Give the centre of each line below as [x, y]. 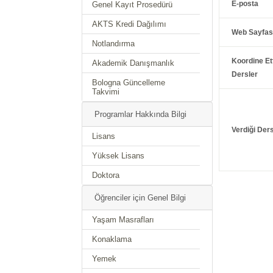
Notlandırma [114, 44]
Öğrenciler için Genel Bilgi [140, 198]
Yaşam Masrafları [123, 220]
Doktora [106, 175]
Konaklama [112, 239]
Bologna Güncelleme [129, 83]
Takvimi [106, 92]
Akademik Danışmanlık [133, 63]
